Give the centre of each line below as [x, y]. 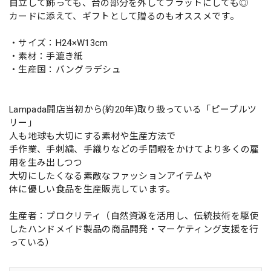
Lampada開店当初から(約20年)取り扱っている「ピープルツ [133, 109]
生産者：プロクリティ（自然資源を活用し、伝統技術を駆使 [134, 216]
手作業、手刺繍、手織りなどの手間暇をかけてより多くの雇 [134, 149]
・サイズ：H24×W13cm [59, 43]
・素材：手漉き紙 [46, 56]
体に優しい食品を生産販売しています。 [92, 189]
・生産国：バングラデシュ [65, 69]
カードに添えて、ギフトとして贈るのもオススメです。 [124, 16]
